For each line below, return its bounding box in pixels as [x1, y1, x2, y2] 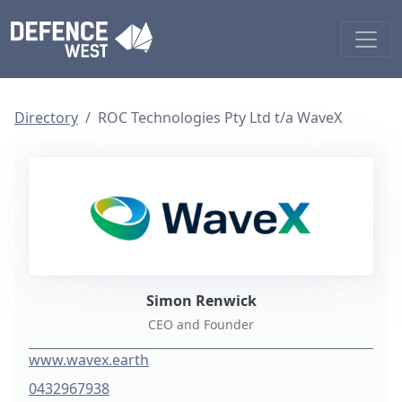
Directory [14, 108, 78, 127]
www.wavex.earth [29, 350, 149, 370]
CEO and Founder [148, 316, 254, 333]
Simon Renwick [145, 291, 257, 310]
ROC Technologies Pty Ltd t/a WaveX [98, 108, 342, 127]
